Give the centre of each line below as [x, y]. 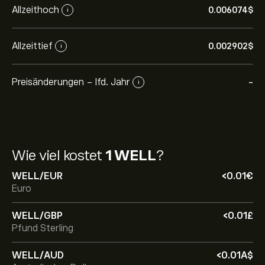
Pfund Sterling [43, 228]
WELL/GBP [37, 216]
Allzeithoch [35, 10]
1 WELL [130, 155]
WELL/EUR [37, 176]
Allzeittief [32, 46]
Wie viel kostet [59, 155]
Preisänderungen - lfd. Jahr [71, 82]
